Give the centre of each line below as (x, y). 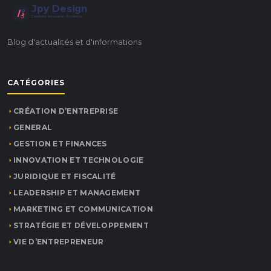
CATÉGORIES (36, 83)
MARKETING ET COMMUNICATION (83, 209)
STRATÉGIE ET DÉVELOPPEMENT (81, 225)
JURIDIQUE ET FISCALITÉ (65, 176)
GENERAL (33, 127)
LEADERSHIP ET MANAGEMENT (77, 193)
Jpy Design (59, 9)
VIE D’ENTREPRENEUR (59, 242)
